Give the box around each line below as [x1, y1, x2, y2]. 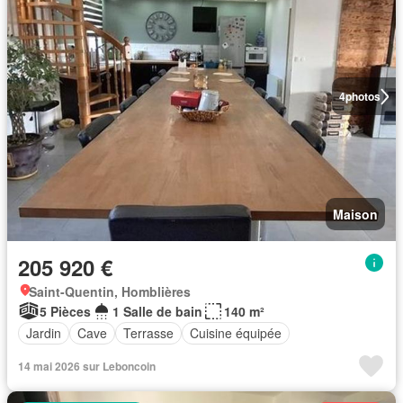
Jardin [26, 324, 61, 342]
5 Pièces [40, 301, 91, 320]
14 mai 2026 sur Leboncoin [18, 357, 156, 374]
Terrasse [123, 324, 174, 342]
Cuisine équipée [190, 324, 282, 342]
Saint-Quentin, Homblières [29, 282, 191, 300]
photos [345, 88, 381, 105]
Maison [333, 204, 378, 223]
